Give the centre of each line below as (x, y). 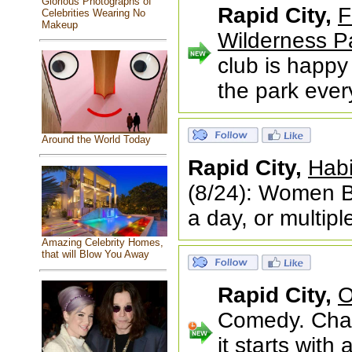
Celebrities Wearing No (93, 13)
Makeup (59, 25)
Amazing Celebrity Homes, (102, 243)
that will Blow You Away (95, 255)
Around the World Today (96, 140)
